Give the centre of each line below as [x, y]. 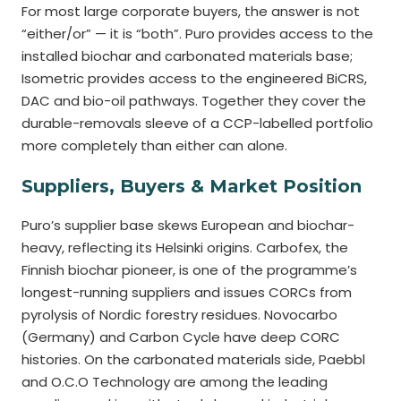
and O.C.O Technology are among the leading [175, 382]
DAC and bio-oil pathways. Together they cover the [194, 101]
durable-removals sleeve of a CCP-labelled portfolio [197, 123]
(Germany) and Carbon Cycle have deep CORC [181, 337]
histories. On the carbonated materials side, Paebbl [193, 359]
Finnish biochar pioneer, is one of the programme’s [189, 270]
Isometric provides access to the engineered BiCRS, [194, 78]
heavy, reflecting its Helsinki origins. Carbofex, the [185, 247]
